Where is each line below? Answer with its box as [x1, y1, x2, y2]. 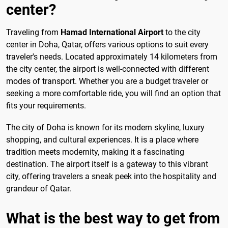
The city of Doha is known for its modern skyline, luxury [6, 123, 205, 133]
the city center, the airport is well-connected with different [6, 64, 209, 74]
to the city [163, 27, 201, 38]
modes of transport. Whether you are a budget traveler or [6, 76, 208, 87]
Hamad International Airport [61, 27, 163, 38]
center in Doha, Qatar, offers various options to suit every [6, 40, 209, 50]
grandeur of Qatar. [6, 184, 71, 194]
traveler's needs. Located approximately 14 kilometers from [6, 52, 217, 62]
